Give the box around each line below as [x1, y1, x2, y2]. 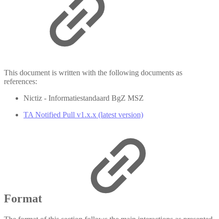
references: [4, 77, 37, 86]
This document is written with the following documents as [4, 68, 182, 77]
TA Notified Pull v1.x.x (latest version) [23, 110, 143, 119]
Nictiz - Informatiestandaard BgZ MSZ [23, 94, 144, 103]
